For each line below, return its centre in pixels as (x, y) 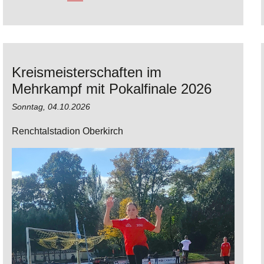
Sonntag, (30, 107)
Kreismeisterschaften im (87, 72)
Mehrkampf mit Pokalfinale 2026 (112, 89)
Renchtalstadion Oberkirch (67, 131)
